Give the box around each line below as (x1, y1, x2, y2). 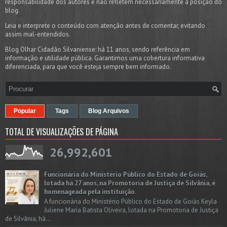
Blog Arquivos (88, 107, 129, 115)
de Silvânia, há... (5, 214, 51, 223)
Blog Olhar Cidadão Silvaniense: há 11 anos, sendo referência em (5, 45, 190, 54)
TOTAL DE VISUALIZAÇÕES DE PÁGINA (5, 125, 118, 138)
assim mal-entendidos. (5, 29, 70, 39)
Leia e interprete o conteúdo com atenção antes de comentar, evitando (5, 21, 205, 30)
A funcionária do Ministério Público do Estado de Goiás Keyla (44, 197, 217, 206)
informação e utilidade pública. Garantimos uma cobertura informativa (5, 53, 205, 62)
